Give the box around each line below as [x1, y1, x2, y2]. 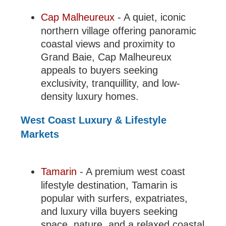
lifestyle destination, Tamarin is [41, 179, 178, 191]
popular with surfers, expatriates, [41, 192, 188, 204]
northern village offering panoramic [41, 25, 197, 36]
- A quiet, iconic [115, 11, 186, 23]
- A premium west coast [77, 165, 186, 177]
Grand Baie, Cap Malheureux [41, 51, 172, 63]
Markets [21, 128, 60, 140]
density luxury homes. [41, 90, 139, 102]
